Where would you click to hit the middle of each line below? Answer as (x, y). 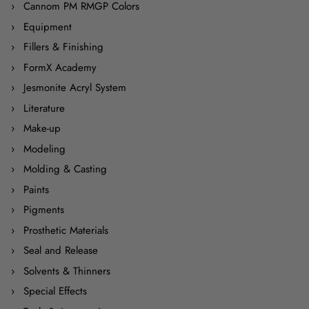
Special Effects (55, 291)
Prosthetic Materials (66, 230)
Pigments (43, 210)
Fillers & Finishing (63, 47)
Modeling (44, 149)
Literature (44, 108)
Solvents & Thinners (67, 271)
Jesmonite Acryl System (74, 88)
